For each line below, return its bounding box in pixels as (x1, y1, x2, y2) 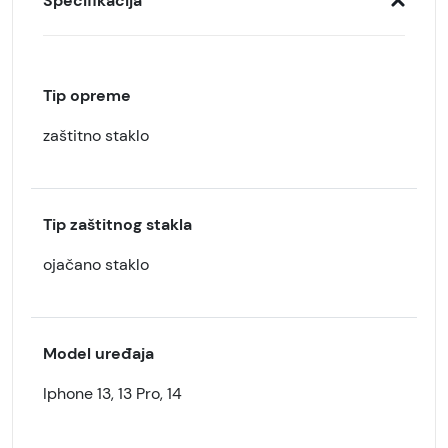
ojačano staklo (43, 254, 149, 275)
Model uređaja (43, 343, 154, 364)
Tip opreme (43, 85, 131, 106)
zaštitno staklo (43, 125, 149, 146)
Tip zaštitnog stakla (43, 214, 192, 235)
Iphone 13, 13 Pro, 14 (43, 383, 182, 404)
